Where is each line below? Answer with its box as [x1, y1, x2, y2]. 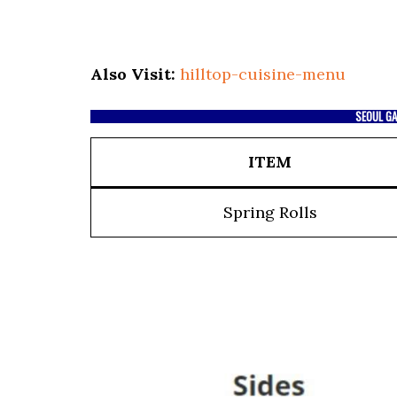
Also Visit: [90, 64, 175, 85]
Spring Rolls [222, 202, 317, 223]
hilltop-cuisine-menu [180, 64, 346, 85]
